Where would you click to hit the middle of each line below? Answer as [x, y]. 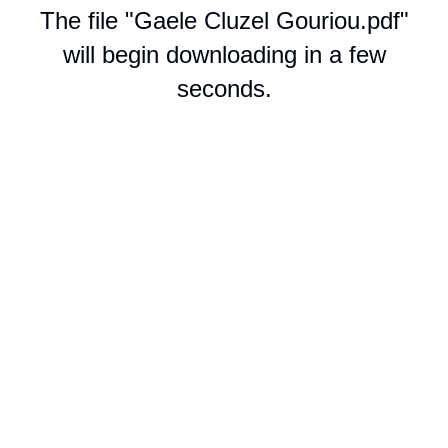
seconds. [224, 88]
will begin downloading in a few [224, 54]
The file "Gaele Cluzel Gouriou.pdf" [224, 20]
